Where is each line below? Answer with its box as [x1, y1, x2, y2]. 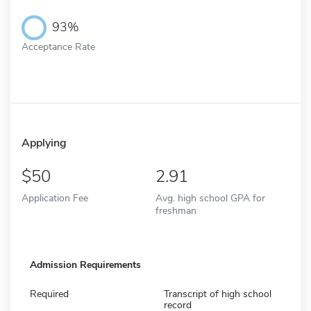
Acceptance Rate [22, 39, 95, 53]
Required [30, 287, 69, 301]
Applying [22, 135, 67, 151]
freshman [155, 203, 196, 217]
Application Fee [22, 190, 88, 205]
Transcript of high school [164, 287, 271, 301]
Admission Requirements [30, 258, 141, 271]
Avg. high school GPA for [155, 190, 265, 205]
